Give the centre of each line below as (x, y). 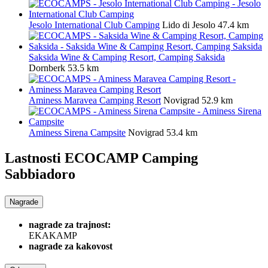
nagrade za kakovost (71, 246)
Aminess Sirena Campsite (77, 133)
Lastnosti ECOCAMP (73, 158)
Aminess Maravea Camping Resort (95, 100)
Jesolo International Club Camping (94, 25)
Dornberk (47, 68)
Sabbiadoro (40, 174)
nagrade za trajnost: (70, 224)
